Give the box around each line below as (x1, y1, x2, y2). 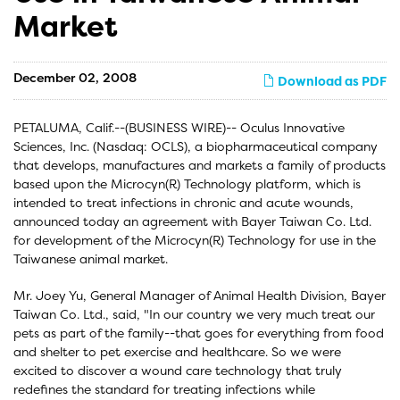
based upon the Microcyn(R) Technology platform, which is (13, 175, 361, 192)
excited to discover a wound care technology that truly (13, 362, 342, 379)
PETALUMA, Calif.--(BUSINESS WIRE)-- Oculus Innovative (13, 119, 345, 136)
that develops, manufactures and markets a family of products (13, 156, 386, 173)
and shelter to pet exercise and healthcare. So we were (13, 343, 341, 360)
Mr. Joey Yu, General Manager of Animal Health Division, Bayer (13, 287, 386, 304)
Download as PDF (275, 72, 387, 89)
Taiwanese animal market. (13, 250, 168, 267)
